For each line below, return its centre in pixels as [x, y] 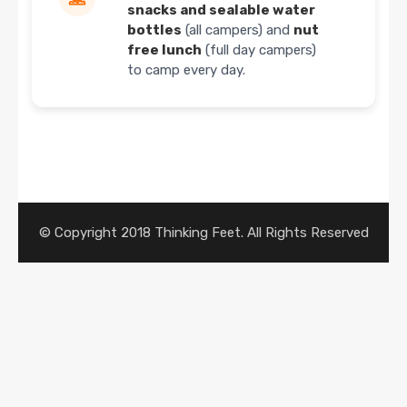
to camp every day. [186, 70]
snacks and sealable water [221, 10]
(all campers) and [238, 30]
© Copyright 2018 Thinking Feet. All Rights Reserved [203, 233]
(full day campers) [259, 50]
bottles [154, 30]
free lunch [164, 50]
